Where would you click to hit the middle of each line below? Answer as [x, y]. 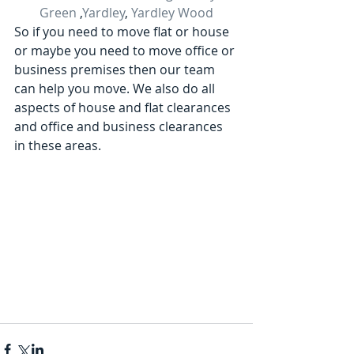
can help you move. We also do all [116, 88]
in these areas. [58, 145]
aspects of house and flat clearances [124, 107]
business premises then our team [116, 70]
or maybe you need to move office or [126, 51]
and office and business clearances [120, 126]
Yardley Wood [172, 13]
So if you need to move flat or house [123, 32]
